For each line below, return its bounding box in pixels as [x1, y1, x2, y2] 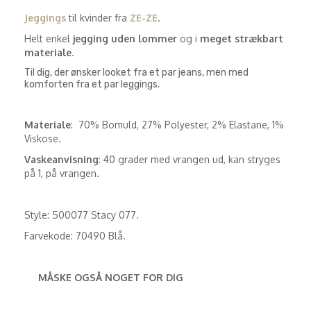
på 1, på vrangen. [24, 167, 99, 179]
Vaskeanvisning [24, 153, 99, 165]
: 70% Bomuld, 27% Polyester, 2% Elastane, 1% [71, 118, 284, 131]
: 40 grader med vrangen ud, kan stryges [99, 153, 280, 165]
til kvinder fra [66, 11, 130, 24]
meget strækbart [200, 32, 283, 44]
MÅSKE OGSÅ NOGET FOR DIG [38, 271, 183, 283]
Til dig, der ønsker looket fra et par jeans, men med [24, 66, 249, 78]
